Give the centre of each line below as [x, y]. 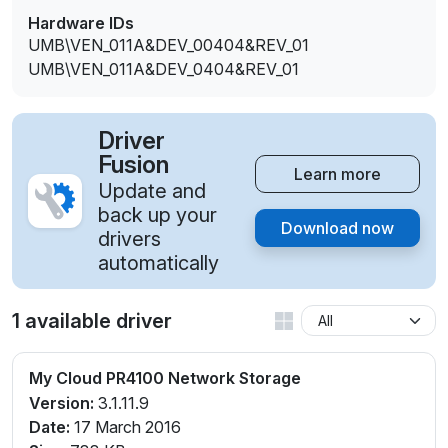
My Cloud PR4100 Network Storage [165, 378]
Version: [61, 403]
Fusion [133, 165]
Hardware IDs [81, 23]
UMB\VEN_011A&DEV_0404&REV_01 [163, 69]
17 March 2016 [125, 427]
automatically [158, 263]
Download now [337, 228]
